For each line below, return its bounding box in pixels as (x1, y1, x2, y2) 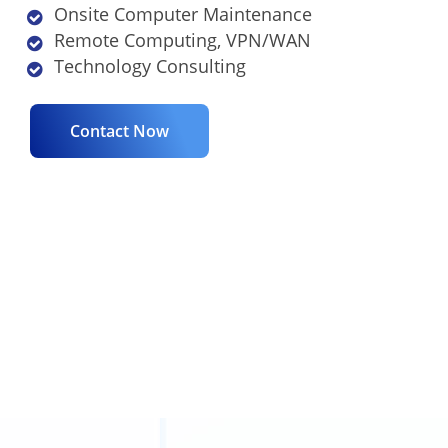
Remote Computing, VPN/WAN (53, 28, 311, 52)
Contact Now (70, 120, 169, 142)
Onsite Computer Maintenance (53, 2, 312, 26)
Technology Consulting (53, 54, 246, 78)
